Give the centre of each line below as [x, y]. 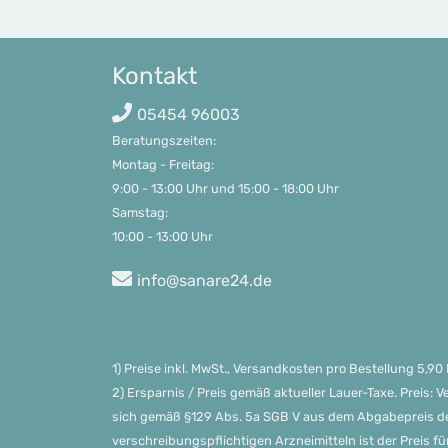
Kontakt [154, 76]
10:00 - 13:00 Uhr [162, 236]
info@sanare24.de [204, 280]
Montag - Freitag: [164, 164]
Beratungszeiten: [164, 140]
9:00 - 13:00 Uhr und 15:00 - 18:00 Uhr [233, 188]
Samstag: [140, 212]
